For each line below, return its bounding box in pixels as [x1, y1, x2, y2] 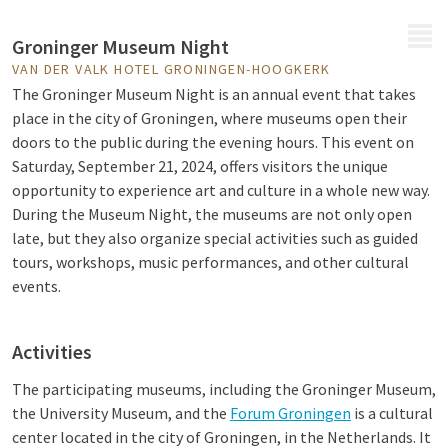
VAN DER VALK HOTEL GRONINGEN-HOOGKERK [12, 60, 331, 78]
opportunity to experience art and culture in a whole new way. [12, 180, 430, 200]
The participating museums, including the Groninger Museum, [12, 379, 436, 399]
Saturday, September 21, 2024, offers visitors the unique [12, 156, 388, 176]
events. [12, 276, 61, 296]
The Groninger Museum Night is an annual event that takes [12, 84, 416, 104]
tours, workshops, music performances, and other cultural [12, 252, 409, 272]
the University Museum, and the [12, 403, 230, 423]
